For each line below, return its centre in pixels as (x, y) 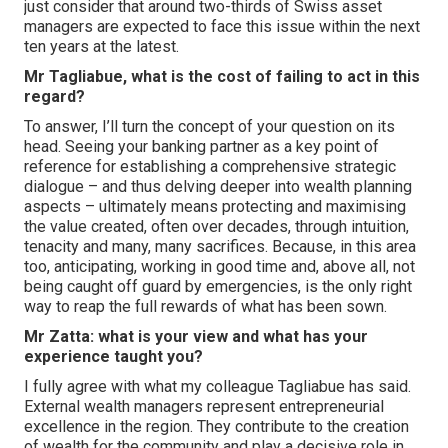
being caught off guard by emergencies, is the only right (218, 286)
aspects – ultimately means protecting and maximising (215, 206)
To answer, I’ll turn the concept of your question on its (209, 126)
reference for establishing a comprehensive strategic (210, 166)
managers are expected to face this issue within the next (222, 26)
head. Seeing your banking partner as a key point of (201, 146)
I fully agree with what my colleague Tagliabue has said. (217, 386)
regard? (54, 96)
